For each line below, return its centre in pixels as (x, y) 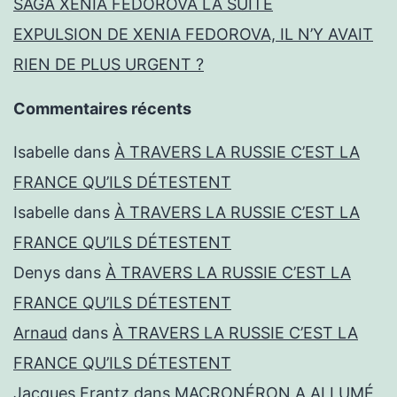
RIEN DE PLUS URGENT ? (109, 65)
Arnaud (40, 333)
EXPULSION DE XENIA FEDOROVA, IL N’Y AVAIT (193, 35)
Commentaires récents (102, 109)
